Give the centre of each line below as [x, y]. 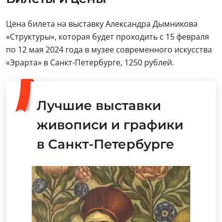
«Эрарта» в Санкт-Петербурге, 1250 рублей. [90, 62]
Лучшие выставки [99, 105]
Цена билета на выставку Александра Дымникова [102, 24]
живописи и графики [110, 125]
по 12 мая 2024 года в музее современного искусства [109, 49]
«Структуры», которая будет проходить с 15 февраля [108, 36]
